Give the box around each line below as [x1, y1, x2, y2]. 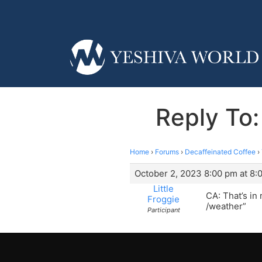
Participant [147, 205, 180, 214]
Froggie [147, 193, 180, 205]
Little [153, 182, 174, 194]
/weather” [206, 200, 246, 212]
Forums [155, 147, 179, 156]
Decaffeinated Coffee [185, 147, 256, 156]
